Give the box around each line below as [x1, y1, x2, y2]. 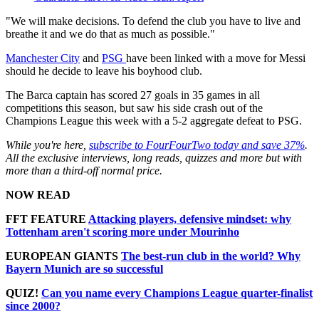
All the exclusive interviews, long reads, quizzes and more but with [6, 152, 302, 164]
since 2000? [6, 300, 61, 313]
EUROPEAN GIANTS [6, 250, 121, 263]
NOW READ [6, 189, 70, 202]
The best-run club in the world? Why [121, 250, 300, 263]
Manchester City [6, 52, 80, 65]
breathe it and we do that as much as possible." [6, 28, 215, 41]
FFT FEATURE [6, 213, 88, 226]
